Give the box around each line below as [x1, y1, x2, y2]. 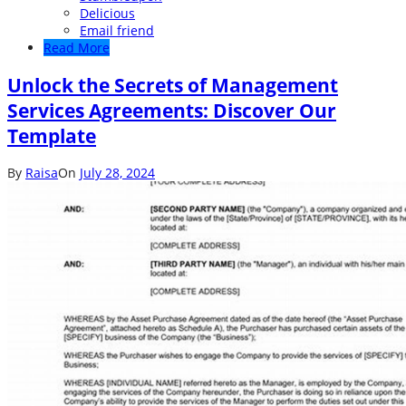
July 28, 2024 [80, 164, 155, 182]
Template [7, 122, 96, 149]
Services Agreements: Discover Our [7, 97, 336, 123]
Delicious [80, 5, 135, 23]
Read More [43, 39, 110, 57]
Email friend [80, 22, 154, 40]
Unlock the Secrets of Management [7, 72, 338, 98]
